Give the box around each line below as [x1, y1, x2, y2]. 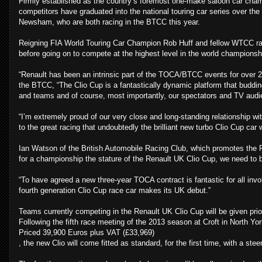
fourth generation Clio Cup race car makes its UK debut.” [19, 186, 211, 195]
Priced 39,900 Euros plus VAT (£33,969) [19, 228, 154, 237]
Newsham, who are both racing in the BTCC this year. [19, 18, 200, 27]
